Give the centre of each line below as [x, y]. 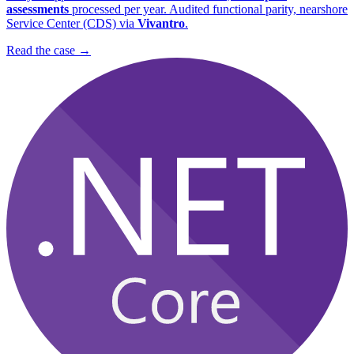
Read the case [41, 50]
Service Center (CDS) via [72, 23]
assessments [38, 9]
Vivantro [161, 23]
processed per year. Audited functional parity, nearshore [208, 9]
